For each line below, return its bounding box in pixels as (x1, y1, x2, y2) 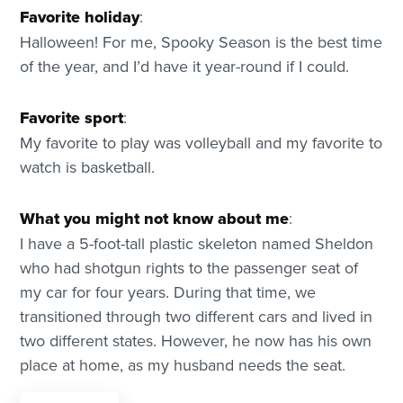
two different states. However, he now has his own (20, 328, 372, 352)
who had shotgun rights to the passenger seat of (20, 255, 359, 279)
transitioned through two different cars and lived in (20, 304, 373, 327)
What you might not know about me (20, 206, 290, 230)
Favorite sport (20, 105, 124, 130)
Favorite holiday (20, 4, 140, 29)
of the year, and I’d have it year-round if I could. (20, 54, 350, 77)
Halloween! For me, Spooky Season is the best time (20, 30, 383, 53)
